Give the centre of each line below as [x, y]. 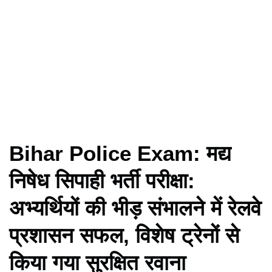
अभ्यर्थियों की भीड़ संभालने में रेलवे [135, 208]
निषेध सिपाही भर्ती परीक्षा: [102, 180]
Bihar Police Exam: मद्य [120, 153]
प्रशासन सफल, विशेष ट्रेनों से [124, 235]
